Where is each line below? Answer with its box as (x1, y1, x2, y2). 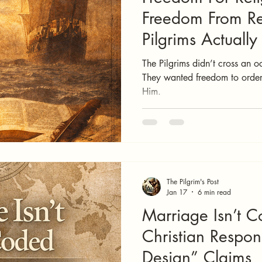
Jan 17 (167, 187, 187, 197)
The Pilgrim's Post (167, 176, 219, 187)
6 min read (198, 187, 231, 197)
